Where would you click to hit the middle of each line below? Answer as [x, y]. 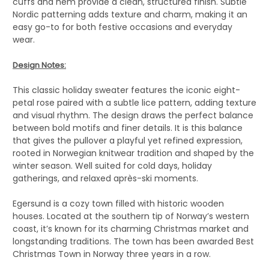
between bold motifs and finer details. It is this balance [128, 128]
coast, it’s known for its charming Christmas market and [131, 228]
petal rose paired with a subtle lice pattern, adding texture [134, 102]
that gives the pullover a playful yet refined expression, [128, 140]
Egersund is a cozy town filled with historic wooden [118, 203]
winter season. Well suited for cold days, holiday [112, 165]
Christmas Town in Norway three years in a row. [112, 254]
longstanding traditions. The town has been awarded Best [133, 241]
